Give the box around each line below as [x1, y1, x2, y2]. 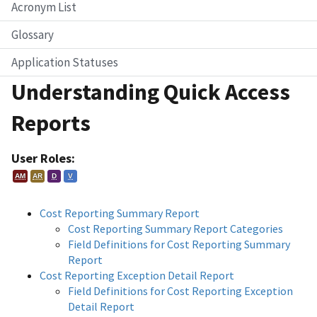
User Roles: [11, 149, 75, 166]
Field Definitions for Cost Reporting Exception [68, 283, 293, 298]
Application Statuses [11, 54, 118, 70]
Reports [11, 108, 91, 137]
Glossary [11, 26, 54, 42]
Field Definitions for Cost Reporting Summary [68, 236, 290, 251]
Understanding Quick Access [11, 77, 290, 106]
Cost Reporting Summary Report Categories [68, 221, 283, 236]
